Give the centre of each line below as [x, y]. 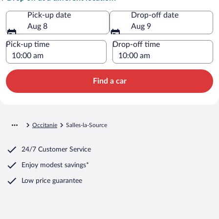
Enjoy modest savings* [55, 165]
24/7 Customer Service [56, 149]
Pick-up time [28, 44]
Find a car [109, 81]
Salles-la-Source [87, 125]
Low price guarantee [52, 181]
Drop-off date [155, 15]
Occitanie [45, 125]
